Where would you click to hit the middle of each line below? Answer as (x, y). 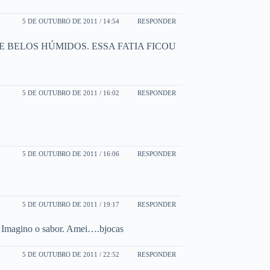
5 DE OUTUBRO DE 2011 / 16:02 (71, 93)
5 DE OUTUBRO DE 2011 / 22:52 (71, 254)
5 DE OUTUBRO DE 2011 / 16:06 (71, 154)
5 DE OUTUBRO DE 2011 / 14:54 (71, 21)
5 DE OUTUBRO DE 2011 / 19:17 (71, 204)
